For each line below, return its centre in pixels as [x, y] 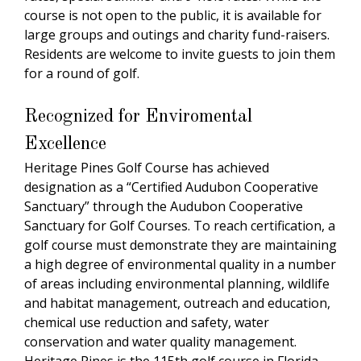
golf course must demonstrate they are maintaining [180, 245]
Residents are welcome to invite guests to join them [180, 54]
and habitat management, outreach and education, [177, 303]
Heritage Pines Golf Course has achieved [147, 168]
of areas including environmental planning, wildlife [177, 284]
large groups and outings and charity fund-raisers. [177, 35]
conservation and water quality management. [160, 342]
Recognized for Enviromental [138, 116]
